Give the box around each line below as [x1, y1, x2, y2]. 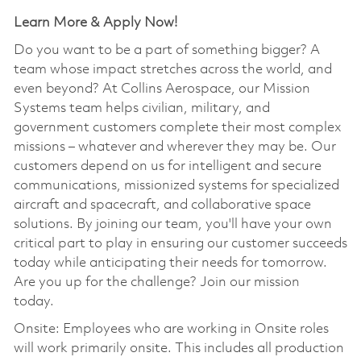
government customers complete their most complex [13, 120, 342, 135]
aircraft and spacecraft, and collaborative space [13, 197, 311, 212]
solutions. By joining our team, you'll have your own [13, 217, 332, 231]
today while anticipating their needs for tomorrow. [13, 255, 327, 270]
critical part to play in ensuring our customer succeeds [13, 236, 347, 251]
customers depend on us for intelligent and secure [13, 159, 322, 173]
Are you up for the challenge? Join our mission [13, 275, 300, 289]
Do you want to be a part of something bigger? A [13, 43, 320, 57]
